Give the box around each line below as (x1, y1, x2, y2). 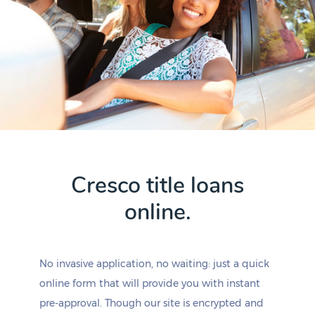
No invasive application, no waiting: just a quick (39, 257, 269, 270)
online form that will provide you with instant (39, 277, 260, 290)
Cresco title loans (71, 170, 244, 200)
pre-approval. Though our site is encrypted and (39, 297, 264, 309)
